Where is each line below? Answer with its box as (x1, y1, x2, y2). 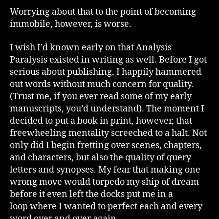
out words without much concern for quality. (10, 78, 194, 90)
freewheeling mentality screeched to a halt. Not (10, 127, 207, 139)
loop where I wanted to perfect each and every (10, 200, 202, 212)
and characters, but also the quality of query (10, 152, 191, 163)
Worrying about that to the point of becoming (10, 6, 196, 18)
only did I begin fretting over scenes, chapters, (10, 139, 202, 151)
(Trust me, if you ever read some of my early (10, 90, 192, 102)
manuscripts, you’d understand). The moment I (10, 103, 204, 114)
